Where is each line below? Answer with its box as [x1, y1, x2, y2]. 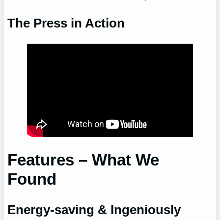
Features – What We [7, 151, 160, 169]
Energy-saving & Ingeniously [7, 202, 181, 217]
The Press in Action [7, 16, 125, 31]
